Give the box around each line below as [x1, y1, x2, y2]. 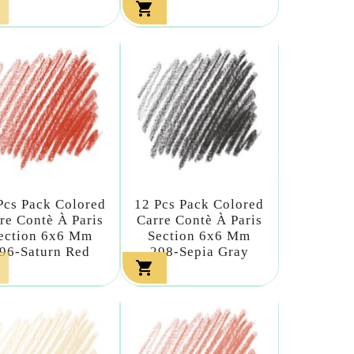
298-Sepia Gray [149, 243, 249, 259]
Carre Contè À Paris [136, 212, 262, 228]
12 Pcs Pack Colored [134, 196, 265, 212]
